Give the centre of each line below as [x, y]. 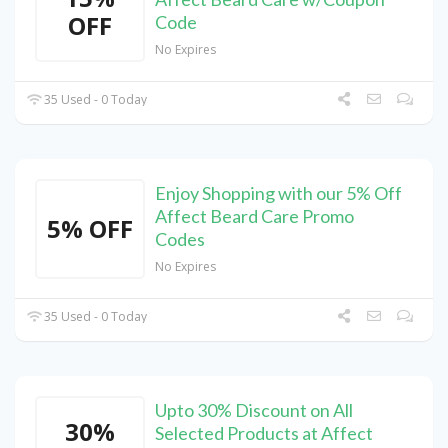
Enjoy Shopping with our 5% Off [278, 193]
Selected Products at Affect [264, 433]
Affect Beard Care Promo [254, 216]
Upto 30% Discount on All [254, 410]
